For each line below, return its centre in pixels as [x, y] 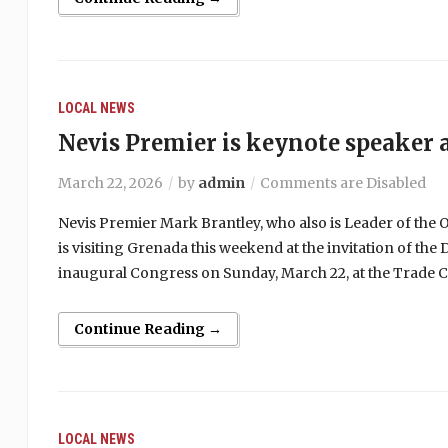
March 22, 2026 [110, 183]
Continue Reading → [147, 329]
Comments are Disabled [342, 183]
